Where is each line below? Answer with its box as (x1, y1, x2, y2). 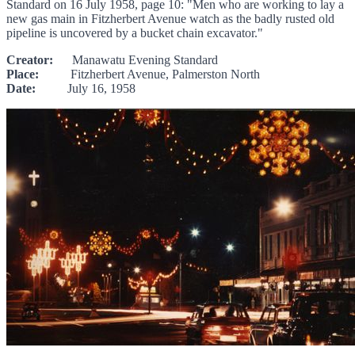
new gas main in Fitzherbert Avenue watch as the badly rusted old (6, 12, 334, 26)
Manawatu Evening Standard (53, 53, 218, 67)
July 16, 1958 (36, 82, 136, 96)
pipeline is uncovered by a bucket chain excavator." (6, 26, 263, 40)
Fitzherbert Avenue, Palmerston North (39, 67, 260, 82)
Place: (6, 67, 39, 82)
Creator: (6, 53, 53, 67)
